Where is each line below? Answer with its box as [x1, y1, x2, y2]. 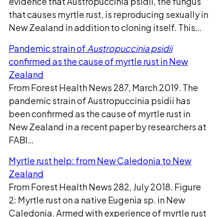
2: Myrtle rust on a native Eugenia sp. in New [9, 194, 185, 205]
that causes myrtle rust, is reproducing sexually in [9, 9, 208, 20]
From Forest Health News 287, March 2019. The [9, 82, 198, 93]
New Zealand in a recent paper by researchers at [9, 121, 206, 132]
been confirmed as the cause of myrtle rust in [9, 108, 190, 119]
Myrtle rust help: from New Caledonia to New [9, 155, 191, 166]
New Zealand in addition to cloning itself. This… [9, 22, 201, 33]
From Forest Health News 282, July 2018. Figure [9, 181, 201, 192]
